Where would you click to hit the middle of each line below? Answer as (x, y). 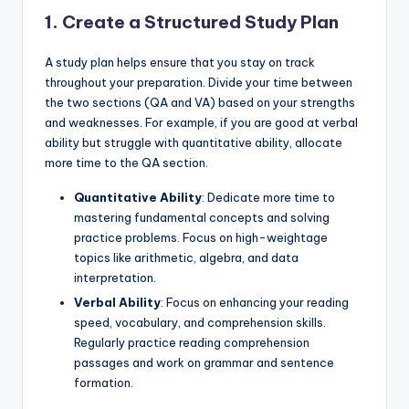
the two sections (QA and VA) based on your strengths (200, 103)
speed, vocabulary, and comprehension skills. (200, 323)
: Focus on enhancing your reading (255, 303)
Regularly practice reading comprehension (192, 343)
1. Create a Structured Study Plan (192, 22)
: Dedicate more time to (268, 198)
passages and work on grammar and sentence (204, 363)
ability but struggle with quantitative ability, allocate (194, 143)
